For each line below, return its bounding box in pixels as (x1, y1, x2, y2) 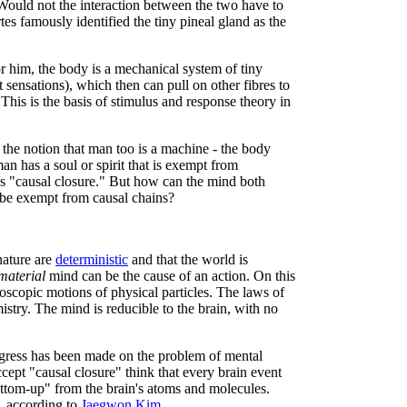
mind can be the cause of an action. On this (45, 268, 295, 283)
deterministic (55, 252, 128, 267)
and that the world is (128, 252, 248, 267)
